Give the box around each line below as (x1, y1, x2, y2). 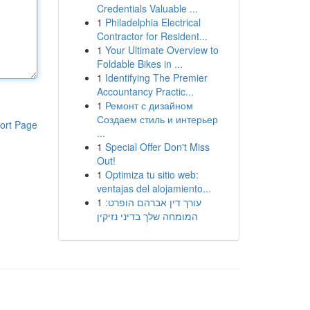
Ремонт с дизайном (104, 98, 193, 112)
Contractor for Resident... (96, 29, 208, 43)
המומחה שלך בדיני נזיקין (96, 209, 198, 223)
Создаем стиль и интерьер (96, 112, 218, 126)
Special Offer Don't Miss (104, 140, 210, 154)
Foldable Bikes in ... (96, 57, 183, 71)
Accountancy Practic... (96, 84, 194, 98)
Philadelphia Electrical (104, 15, 201, 29)
